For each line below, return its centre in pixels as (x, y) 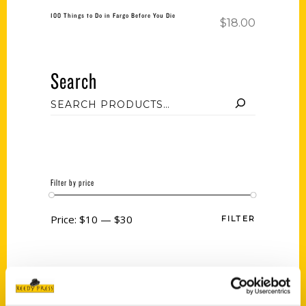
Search (74, 81)
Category (64, 275)
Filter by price (72, 183)
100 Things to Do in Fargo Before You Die (113, 15)
